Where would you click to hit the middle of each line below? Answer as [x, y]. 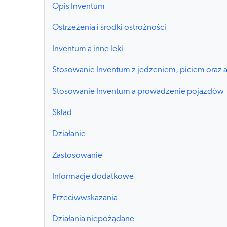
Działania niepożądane [93, 219]
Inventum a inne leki [88, 49]
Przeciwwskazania [85, 198]
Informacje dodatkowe [93, 177]
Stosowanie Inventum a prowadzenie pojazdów [138, 92]
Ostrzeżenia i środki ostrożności [109, 28]
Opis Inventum [79, 7]
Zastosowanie [77, 156]
